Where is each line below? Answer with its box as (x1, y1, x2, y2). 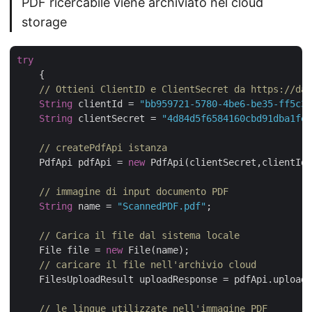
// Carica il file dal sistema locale (39, 229, 240, 241)
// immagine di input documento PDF (39, 185, 228, 197)
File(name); (123, 244, 189, 256)
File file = (17, 244, 106, 256)
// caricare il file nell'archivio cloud (39, 258, 256, 270)
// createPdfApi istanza (39, 141, 167, 153)
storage (22, 14, 67, 29)
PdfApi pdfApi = (17, 156, 128, 168)
